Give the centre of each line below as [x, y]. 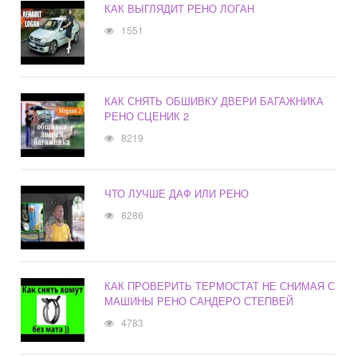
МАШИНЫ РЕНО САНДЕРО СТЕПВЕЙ [199, 301]
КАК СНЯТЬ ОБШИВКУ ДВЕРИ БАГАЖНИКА [214, 101]
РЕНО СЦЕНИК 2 [147, 116]
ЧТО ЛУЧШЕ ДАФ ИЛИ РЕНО [177, 194]
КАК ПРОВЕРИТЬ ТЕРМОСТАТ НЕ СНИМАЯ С [220, 286]
